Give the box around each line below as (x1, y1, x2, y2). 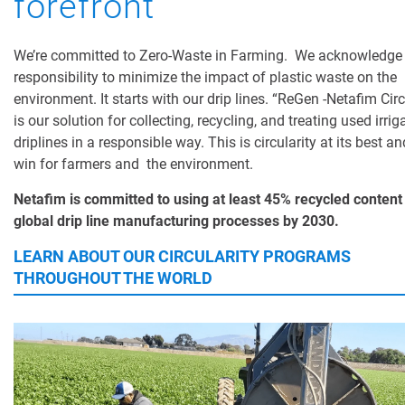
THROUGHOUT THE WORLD (14, 268, 212, 288)
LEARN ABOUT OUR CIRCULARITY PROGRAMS (14, 247, 351, 267)
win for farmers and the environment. (14, 155, 253, 174)
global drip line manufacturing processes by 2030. (14, 212, 339, 231)
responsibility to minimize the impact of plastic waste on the (14, 69, 397, 87)
